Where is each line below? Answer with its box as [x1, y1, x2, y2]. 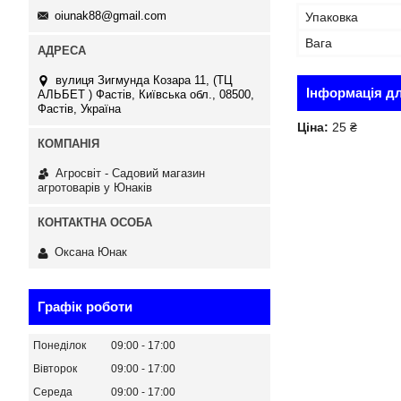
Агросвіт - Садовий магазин [55, 166, 205, 180]
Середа [33, 386, 73, 399]
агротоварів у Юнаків [38, 180, 152, 194]
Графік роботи [38, 299, 132, 315]
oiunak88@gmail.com [55, 8, 166, 22]
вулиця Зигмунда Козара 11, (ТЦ [55, 73, 233, 87]
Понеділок [33, 339, 86, 353]
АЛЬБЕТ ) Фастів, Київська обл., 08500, [38, 87, 254, 101]
